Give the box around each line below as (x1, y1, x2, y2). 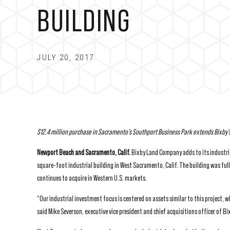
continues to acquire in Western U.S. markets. (37, 174, 147, 182)
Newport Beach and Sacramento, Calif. (37, 148, 131, 157)
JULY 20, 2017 (37, 53, 94, 62)
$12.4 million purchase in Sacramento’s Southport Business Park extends (37, 127, 214, 136)
